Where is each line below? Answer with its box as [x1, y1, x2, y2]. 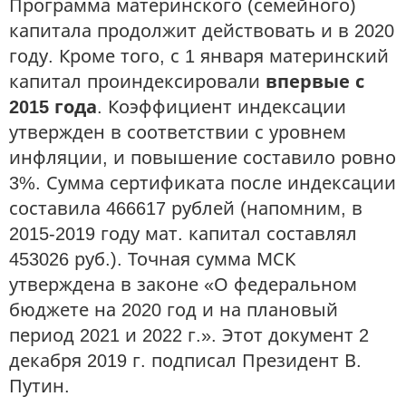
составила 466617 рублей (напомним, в [9, 198, 362, 218]
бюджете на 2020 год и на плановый [9, 300, 338, 320]
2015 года [9, 97, 97, 117]
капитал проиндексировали [9, 72, 266, 92]
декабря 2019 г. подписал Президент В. [9, 351, 362, 371]
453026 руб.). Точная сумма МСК [9, 249, 295, 269]
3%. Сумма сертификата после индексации [9, 173, 396, 193]
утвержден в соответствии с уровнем [9, 122, 346, 142]
